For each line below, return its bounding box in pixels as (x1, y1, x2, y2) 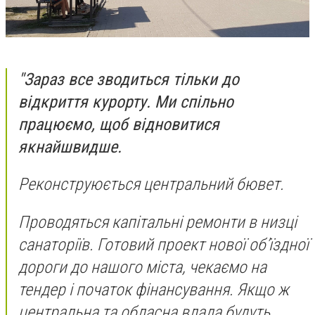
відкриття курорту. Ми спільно (18, 91, 233, 112)
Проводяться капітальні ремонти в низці (18, 212, 297, 232)
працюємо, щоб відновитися (18, 114, 219, 134)
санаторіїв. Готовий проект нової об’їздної (18, 234, 309, 255)
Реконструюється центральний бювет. (18, 174, 284, 195)
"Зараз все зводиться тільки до (18, 69, 239, 89)
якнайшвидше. (18, 136, 122, 157)
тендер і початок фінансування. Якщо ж (18, 279, 289, 300)
